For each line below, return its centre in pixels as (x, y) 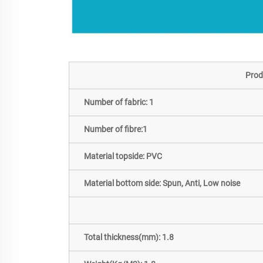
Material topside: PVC (123, 156)
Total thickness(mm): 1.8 (129, 237)
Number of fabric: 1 (119, 102)
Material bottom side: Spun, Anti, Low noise (162, 183)
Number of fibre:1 (116, 129)
